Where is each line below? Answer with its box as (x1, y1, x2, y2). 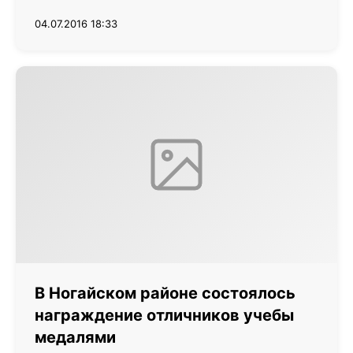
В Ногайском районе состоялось (35, 284, 295, 303)
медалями (35, 328, 116, 347)
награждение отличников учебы (35, 306, 294, 325)
